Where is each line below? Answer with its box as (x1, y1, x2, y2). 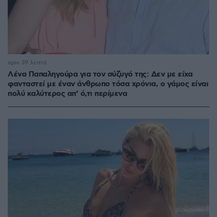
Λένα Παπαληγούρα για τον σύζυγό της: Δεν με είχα (8, 69, 192, 80)
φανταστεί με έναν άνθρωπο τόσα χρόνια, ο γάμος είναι (8, 79, 208, 90)
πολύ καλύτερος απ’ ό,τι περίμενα (8, 89, 127, 99)
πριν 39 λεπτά (8, 59, 47, 67)
